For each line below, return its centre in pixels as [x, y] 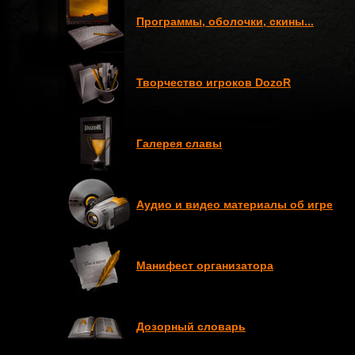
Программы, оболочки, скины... [225, 21]
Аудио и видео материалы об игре [235, 204]
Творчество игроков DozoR [214, 82]
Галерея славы [179, 143]
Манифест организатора [205, 265]
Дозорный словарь [191, 326]
